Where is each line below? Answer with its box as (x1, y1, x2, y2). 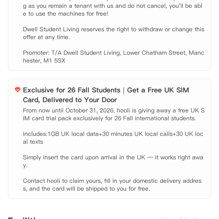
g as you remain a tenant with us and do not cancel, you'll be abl (23, 1, 202, 10)
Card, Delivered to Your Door (23, 95, 117, 105)
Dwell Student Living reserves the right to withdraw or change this (23, 25, 204, 33)
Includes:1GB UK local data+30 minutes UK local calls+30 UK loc (23, 130, 203, 138)
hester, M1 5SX (23, 56, 66, 65)
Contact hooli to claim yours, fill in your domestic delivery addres (23, 176, 201, 185)
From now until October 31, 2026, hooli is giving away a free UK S (23, 106, 205, 114)
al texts (23, 137, 43, 146)
